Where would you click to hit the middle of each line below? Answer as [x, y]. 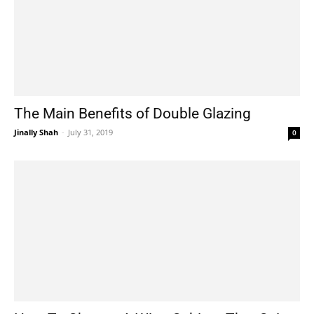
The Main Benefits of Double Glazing [132, 113]
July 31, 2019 [90, 132]
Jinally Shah [36, 132]
